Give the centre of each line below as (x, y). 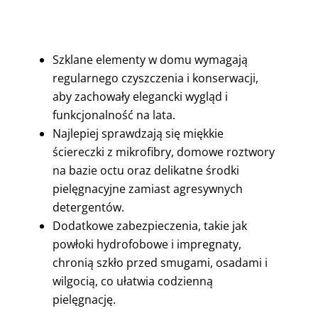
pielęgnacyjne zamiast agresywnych (147, 189)
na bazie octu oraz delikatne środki (146, 170)
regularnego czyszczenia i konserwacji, (155, 78)
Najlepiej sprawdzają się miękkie (138, 133)
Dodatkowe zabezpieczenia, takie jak (149, 226)
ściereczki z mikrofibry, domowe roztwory (163, 152)
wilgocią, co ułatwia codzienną (132, 281)
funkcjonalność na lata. (114, 115)
